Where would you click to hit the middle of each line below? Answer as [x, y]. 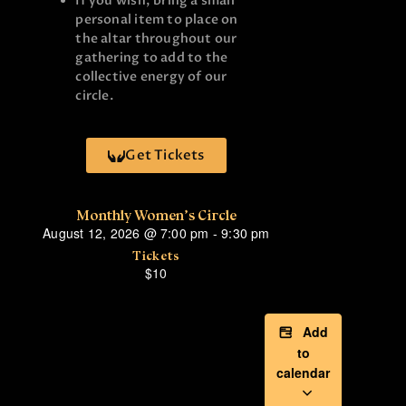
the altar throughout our [156, 39]
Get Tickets [165, 155]
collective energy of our [151, 77]
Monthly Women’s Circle [156, 216]
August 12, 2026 [92, 233]
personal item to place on [157, 20]
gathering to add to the [152, 58]
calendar [304, 373]
